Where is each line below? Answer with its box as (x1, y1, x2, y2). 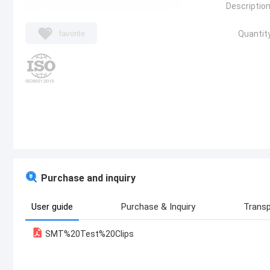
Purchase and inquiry (41, 172, 136, 184)
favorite (59, 28, 85, 38)
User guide (31, 201, 73, 212)
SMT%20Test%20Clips (43, 229, 134, 239)
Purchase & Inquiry (121, 201, 195, 212)
